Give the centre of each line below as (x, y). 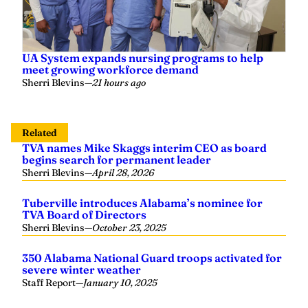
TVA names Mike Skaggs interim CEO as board (144, 147)
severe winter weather (81, 269)
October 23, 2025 (129, 227)
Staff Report (49, 282)
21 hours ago (119, 82)
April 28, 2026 (123, 172)
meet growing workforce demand (110, 69)
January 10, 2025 (120, 282)
